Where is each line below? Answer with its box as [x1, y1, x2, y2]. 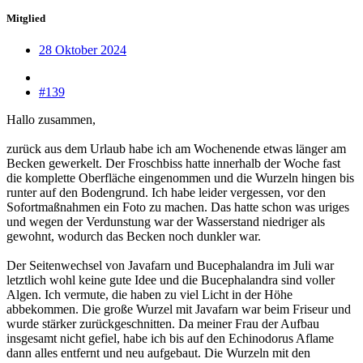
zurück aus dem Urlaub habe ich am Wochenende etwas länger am [6, 142, 346, 156]
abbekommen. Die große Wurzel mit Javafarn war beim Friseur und [6, 302, 351, 317]
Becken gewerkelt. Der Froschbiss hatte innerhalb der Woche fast [6, 156, 340, 171]
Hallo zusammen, [6, 113, 96, 127]
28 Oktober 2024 [39, 43, 126, 58]
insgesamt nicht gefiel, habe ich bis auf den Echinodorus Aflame [6, 331, 334, 346]
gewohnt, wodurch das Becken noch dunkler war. [6, 229, 261, 244]
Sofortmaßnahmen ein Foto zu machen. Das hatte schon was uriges [6, 200, 349, 215]
